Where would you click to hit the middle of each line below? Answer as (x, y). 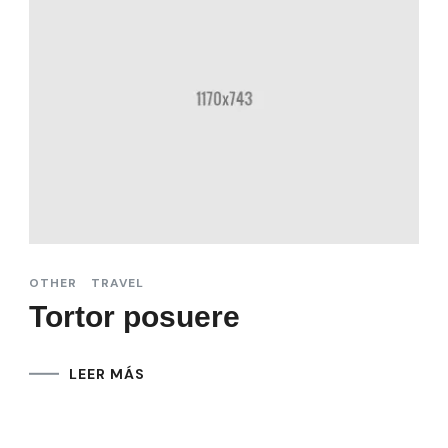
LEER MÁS (107, 373)
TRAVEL (117, 282)
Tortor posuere (134, 316)
